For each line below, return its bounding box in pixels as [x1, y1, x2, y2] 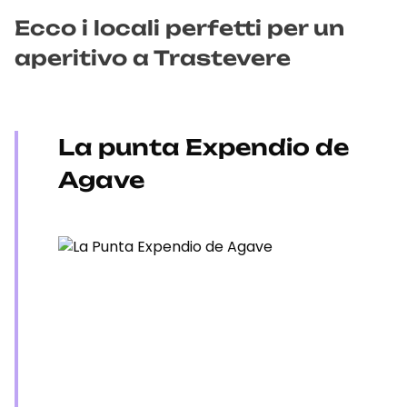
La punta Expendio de [58, 134, 349, 161]
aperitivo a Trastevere [15, 45, 291, 70]
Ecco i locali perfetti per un [15, 15, 344, 40]
